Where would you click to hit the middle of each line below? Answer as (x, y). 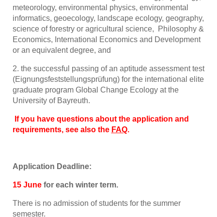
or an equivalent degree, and (62, 50)
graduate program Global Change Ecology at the (95, 90)
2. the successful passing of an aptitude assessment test (108, 68)
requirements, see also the (62, 129)
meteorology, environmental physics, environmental (100, 7)
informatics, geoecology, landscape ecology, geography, (108, 18)
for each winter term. (81, 185)
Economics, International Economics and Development (106, 39)
